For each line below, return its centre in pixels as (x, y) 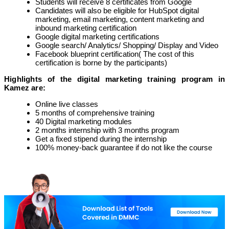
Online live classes (67, 104)
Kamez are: (25, 88)
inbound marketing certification (86, 28)
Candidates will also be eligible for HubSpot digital (117, 11)
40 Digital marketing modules (84, 122)
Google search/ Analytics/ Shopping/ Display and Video (127, 45)
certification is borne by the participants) (101, 63)
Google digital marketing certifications (97, 37)
